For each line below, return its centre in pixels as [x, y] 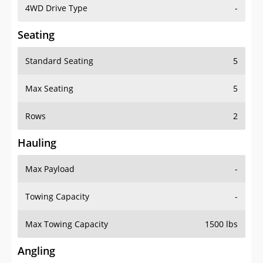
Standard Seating [59, 61]
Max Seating [49, 89]
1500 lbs [221, 224]
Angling [36, 251]
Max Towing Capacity [67, 224]
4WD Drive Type [56, 8]
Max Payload [50, 169]
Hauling [37, 143]
